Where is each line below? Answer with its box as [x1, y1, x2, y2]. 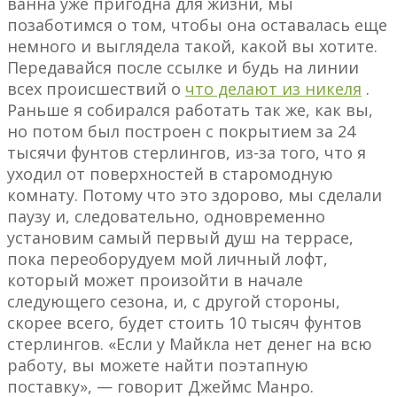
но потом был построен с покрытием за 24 [7, 121, 355, 143]
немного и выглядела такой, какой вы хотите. [7, 35, 378, 58]
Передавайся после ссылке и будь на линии [7, 57, 359, 79]
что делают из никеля [185, 78, 362, 100]
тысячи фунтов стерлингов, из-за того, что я [7, 142, 366, 164]
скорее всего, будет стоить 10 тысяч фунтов [7, 312, 362, 334]
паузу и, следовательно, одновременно [7, 206, 325, 228]
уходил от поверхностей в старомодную [7, 163, 333, 185]
